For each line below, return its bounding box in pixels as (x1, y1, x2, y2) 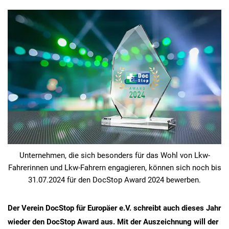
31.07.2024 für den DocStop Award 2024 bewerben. (28, 175, 201, 185)
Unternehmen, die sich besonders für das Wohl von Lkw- (19, 150, 210, 160)
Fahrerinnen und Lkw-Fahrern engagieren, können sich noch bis (8, 163, 221, 172)
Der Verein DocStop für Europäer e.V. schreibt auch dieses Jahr (8, 203, 221, 213)
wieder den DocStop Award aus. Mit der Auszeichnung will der (8, 217, 218, 226)
